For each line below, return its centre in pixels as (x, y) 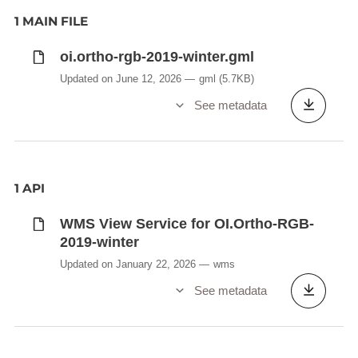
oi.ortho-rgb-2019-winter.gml (157, 57)
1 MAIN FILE (51, 22)
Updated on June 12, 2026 (120, 78)
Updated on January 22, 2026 (127, 264)
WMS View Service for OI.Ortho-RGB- (187, 224)
